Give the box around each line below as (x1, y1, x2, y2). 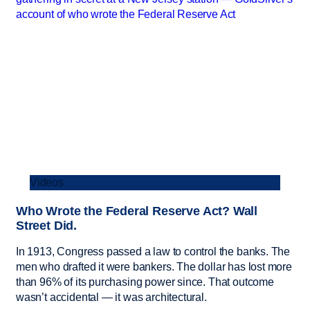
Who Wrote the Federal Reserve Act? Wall (16, 203, 258, 218)
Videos (30, 176, 64, 188)
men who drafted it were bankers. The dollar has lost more (16, 260, 292, 273)
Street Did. (16, 218, 77, 232)
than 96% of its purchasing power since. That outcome (16, 275, 274, 288)
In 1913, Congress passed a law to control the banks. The (16, 245, 291, 257)
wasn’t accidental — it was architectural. (16, 291, 207, 303)
